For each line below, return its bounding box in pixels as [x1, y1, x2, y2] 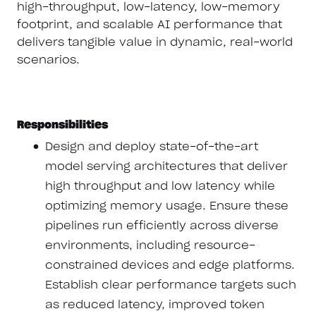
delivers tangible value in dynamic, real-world [17, 37, 293, 49]
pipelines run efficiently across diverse [45, 219, 279, 231]
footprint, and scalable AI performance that [17, 19, 282, 31]
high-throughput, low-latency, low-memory [17, 1, 280, 13]
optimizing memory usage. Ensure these [45, 200, 288, 212]
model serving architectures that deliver [45, 160, 288, 172]
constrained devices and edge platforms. [45, 259, 295, 271]
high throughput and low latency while [45, 180, 275, 192]
